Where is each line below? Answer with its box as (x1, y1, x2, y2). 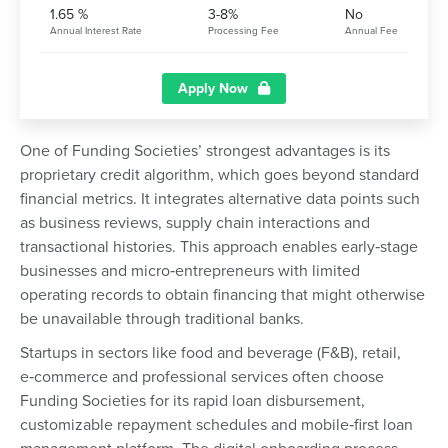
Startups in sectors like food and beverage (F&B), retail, (20, 342, 401, 363)
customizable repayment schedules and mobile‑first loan (20, 414, 413, 435)
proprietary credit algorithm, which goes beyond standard (20, 164, 419, 185)
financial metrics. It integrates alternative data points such (20, 188, 420, 209)
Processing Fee (208, 24, 279, 37)
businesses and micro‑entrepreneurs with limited (20, 260, 360, 281)
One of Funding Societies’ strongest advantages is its (20, 140, 390, 161)
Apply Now (178, 79, 248, 97)
